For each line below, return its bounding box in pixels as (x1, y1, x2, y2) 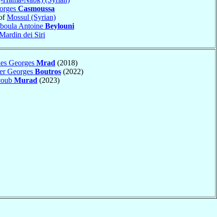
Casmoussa (18, 4, 55, 13)
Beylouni (45, 21, 74, 30)
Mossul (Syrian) (7, 13, 56, 21)
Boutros (35, 67, 61, 76)
